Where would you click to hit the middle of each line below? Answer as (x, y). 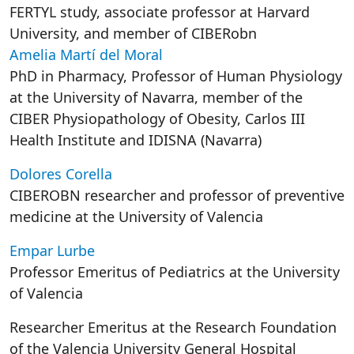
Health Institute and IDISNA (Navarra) (136, 140)
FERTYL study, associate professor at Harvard (160, 12)
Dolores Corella (61, 174)
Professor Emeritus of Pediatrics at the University (175, 272)
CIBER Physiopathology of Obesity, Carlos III (157, 119)
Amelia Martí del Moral (86, 55)
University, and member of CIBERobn (133, 33)
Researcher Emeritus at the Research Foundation (173, 327)
